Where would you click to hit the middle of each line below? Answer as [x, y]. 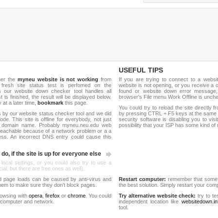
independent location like [150, 201]
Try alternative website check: [157, 196]
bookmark [50, 103]
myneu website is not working [58, 79]
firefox [52, 196]
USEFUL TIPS [141, 70]
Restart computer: [142, 179]
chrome [76, 196]
